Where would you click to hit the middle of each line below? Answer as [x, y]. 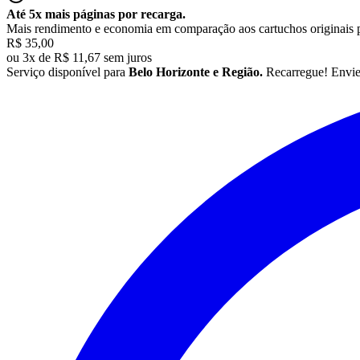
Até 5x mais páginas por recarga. [96, 14]
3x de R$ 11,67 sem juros [87, 57]
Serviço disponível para [66, 72]
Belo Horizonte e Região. [196, 72]
